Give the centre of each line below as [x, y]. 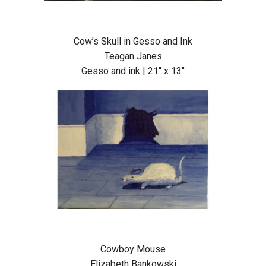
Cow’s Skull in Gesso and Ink [133, 42]
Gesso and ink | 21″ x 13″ [133, 71]
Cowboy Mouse [133, 249]
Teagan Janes [133, 56]
